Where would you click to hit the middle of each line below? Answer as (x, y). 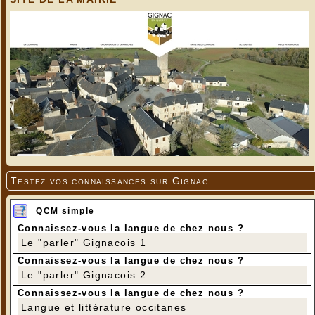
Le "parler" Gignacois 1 (84, 243)
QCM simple (65, 211)
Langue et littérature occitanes (104, 308)
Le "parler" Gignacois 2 (84, 275)
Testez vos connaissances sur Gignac (109, 181)
